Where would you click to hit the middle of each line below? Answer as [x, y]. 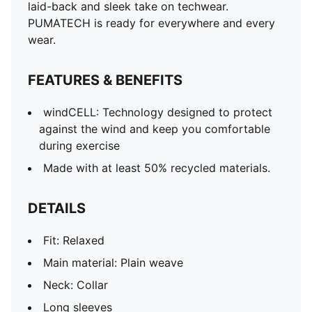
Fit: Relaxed [74, 240]
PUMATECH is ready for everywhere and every [151, 23]
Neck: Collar [76, 285]
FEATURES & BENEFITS [105, 80]
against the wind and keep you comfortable [155, 129]
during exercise [79, 146]
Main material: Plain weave [113, 263]
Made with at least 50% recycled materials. [157, 168]
